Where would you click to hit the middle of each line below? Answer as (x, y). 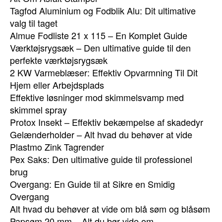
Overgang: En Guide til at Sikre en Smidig (92, 184)
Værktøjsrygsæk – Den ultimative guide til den (100, 48)
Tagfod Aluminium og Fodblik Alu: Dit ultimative (103, 10)
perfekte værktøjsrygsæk (59, 60)
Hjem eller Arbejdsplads (57, 85)
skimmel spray (38, 110)
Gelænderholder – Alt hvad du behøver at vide (101, 134)
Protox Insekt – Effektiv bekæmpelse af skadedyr (107, 122)
